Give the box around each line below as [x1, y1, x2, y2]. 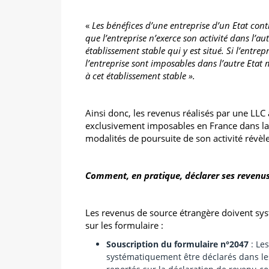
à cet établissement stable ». [85, 69, 195, 82]
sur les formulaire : [85, 219, 163, 231]
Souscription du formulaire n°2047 [106, 238, 249, 250]
